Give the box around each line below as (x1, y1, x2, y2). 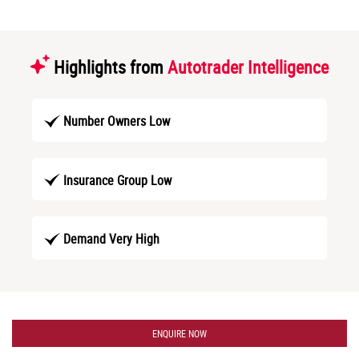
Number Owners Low (63, 111, 170, 130)
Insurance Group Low (63, 171, 171, 189)
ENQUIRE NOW (152, 327, 207, 341)
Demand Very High (63, 230, 159, 248)
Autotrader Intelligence (167, 54, 329, 79)
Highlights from (50, 54, 167, 79)
